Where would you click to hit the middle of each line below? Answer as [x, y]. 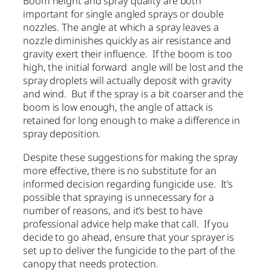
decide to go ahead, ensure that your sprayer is [129, 237]
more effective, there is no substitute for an [120, 170]
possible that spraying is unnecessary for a [119, 197]
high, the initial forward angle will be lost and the [133, 67]
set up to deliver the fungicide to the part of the [129, 250]
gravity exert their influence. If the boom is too [128, 54]
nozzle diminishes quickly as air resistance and [127, 41]
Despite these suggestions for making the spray [131, 157]
